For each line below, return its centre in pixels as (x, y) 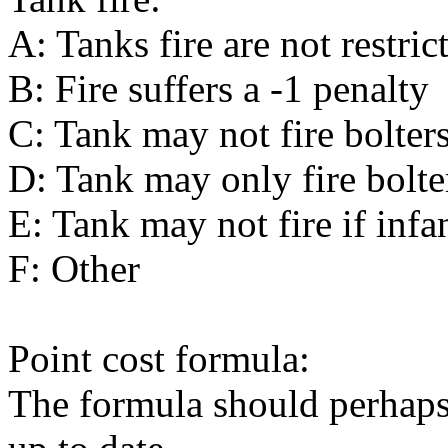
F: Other (74, 268)
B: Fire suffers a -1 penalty (218, 88)
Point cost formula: (159, 358)
